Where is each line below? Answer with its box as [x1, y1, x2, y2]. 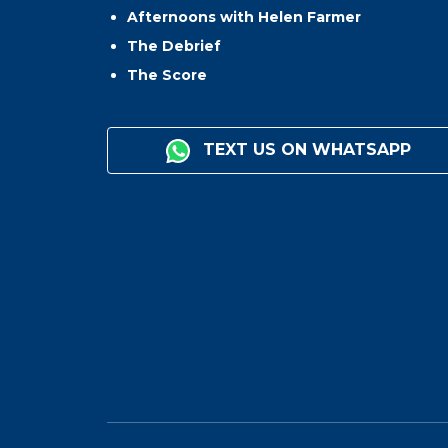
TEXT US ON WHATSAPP [198, 140, 412, 160]
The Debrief [127, 37, 221, 56]
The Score [127, 66, 207, 85]
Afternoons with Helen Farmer [127, 8, 361, 27]
